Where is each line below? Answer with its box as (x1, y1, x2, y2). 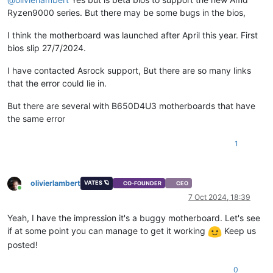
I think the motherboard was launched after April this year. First (7, 29, 258, 40)
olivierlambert (30, 178, 80, 188)
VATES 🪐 (83, 179, 109, 186)
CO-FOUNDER (123, 180, 162, 187)
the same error (7, 113, 65, 124)
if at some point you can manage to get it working (7, 225, 208, 236)
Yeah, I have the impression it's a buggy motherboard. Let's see (7, 212, 260, 223)
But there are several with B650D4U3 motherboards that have (7, 100, 255, 111)
